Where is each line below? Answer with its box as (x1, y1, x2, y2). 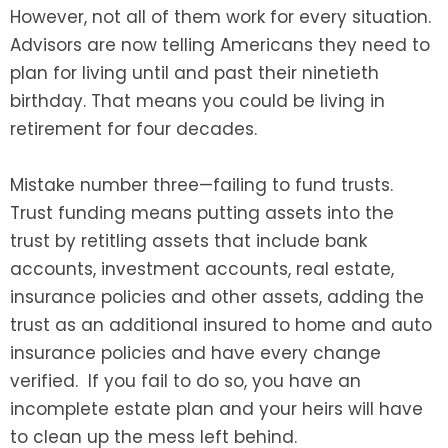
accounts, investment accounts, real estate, (10, 257, 394, 282)
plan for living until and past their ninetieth (10, 61, 379, 86)
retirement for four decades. (10, 117, 257, 142)
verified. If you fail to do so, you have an (10, 369, 361, 394)
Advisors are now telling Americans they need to (10, 33, 430, 58)
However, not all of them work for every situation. (10, 5, 431, 30)
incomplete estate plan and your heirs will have (10, 397, 423, 422)
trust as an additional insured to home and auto (10, 313, 432, 338)
